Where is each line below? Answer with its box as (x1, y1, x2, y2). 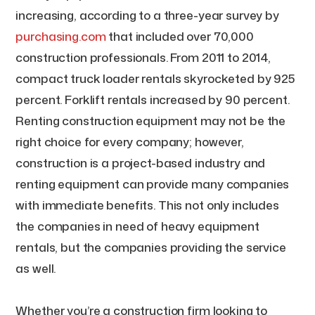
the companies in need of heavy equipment (15, 217, 259, 234)
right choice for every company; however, (15, 133, 244, 150)
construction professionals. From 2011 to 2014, (15, 49, 271, 65)
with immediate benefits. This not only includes (15, 196, 279, 213)
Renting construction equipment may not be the (15, 112, 286, 129)
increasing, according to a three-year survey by (15, 6, 279, 23)
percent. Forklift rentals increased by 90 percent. (15, 91, 290, 108)
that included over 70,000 (105, 27, 254, 44)
